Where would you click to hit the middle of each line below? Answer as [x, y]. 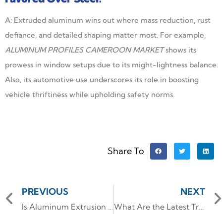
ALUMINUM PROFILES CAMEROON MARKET [85, 50]
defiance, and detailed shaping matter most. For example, [105, 35]
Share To [126, 151]
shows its [181, 50]
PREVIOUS [45, 191]
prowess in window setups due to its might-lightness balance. [111, 64]
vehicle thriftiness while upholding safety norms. [90, 94]
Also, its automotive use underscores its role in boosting [102, 79]
